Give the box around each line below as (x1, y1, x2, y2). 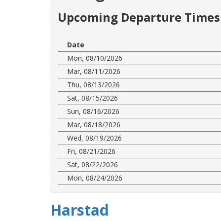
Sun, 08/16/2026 (67, 106, 119, 116)
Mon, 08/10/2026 (67, 53, 122, 63)
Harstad (50, 199, 109, 220)
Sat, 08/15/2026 (67, 93, 118, 103)
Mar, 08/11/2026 (67, 66, 120, 76)
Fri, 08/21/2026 (67, 146, 115, 156)
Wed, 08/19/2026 (67, 133, 122, 143)
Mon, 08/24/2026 (67, 173, 122, 183)
